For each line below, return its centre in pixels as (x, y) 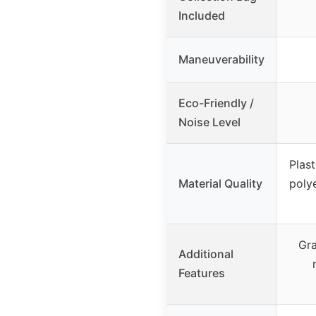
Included (202, 16)
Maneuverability (221, 60)
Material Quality (220, 184)
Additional (206, 254)
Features (202, 273)
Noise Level (209, 122)
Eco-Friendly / (216, 103)
